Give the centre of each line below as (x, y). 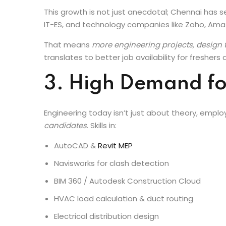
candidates (65, 156)
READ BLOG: (67, 22)
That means (68, 75)
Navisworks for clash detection (111, 194)
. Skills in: (102, 156)
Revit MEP (115, 176)
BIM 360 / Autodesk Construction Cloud (127, 211)
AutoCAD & (76, 176)
